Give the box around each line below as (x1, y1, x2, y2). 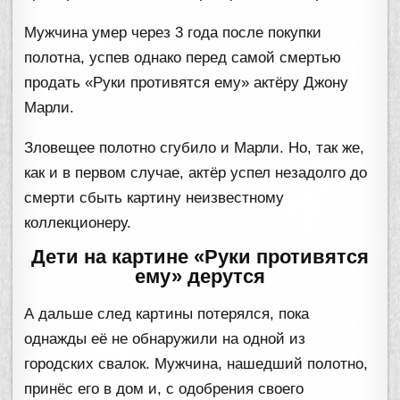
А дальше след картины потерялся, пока (24, 304, 310, 322)
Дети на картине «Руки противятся (31, 245, 369, 268)
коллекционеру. (24, 213, 132, 231)
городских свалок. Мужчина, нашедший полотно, (24, 354, 369, 372)
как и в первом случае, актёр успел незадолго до (24, 163, 368, 181)
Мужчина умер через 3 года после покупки (24, 23, 322, 41)
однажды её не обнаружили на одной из (24, 329, 306, 347)
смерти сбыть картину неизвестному (24, 188, 285, 206)
